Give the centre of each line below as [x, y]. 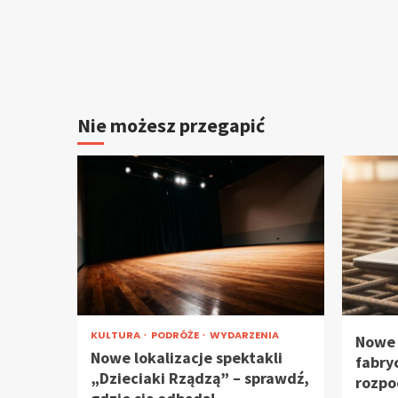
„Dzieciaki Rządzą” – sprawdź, [200, 378]
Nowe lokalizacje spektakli [187, 358]
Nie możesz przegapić [171, 125]
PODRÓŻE [176, 335]
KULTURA [116, 335]
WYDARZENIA [244, 335]
